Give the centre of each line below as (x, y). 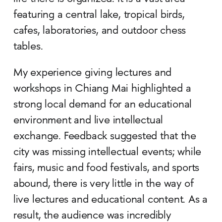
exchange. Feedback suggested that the (105, 137)
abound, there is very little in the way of (103, 185)
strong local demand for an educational (103, 105)
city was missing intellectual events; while (107, 153)
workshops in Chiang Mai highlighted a (102, 89)
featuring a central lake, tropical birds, (99, 16)
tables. (28, 47)
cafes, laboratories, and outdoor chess (100, 31)
